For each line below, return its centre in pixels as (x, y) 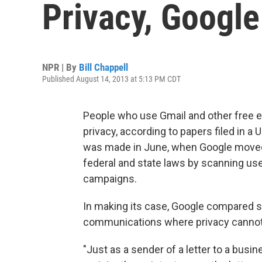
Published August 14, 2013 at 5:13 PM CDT (111, 79)
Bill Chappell (104, 67)
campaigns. (110, 179)
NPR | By (61, 67)
